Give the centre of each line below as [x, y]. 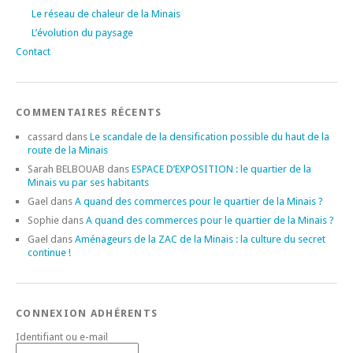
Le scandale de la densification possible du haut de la [210, 136]
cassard [45, 136]
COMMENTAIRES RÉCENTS [89, 112]
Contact [33, 51]
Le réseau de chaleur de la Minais [106, 13]
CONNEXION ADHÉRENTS [87, 313]
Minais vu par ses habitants [88, 182]
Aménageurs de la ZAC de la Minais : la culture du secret [200, 239]
